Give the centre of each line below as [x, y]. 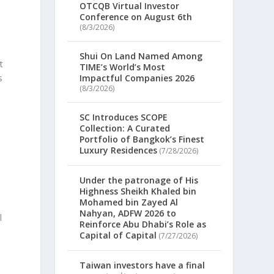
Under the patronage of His [139, 180]
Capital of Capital [118, 235]
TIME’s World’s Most [123, 67]
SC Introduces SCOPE [124, 117]
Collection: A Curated [125, 128]
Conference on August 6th [136, 17]
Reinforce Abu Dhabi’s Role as [143, 224]
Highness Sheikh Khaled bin [138, 191]
